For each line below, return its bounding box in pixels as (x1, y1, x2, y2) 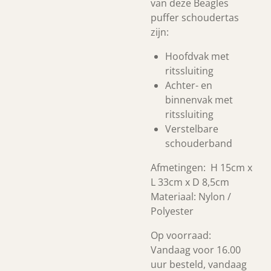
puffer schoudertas (151, 11, 239, 24)
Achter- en (165, 79, 212, 92)
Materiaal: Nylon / (151, 190, 231, 203)
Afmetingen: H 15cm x (151, 161, 252, 174)
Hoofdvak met (165, 50, 229, 63)
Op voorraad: (151, 229, 211, 242)
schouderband (165, 137, 232, 150)
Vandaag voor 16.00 (151, 243, 241, 256)
